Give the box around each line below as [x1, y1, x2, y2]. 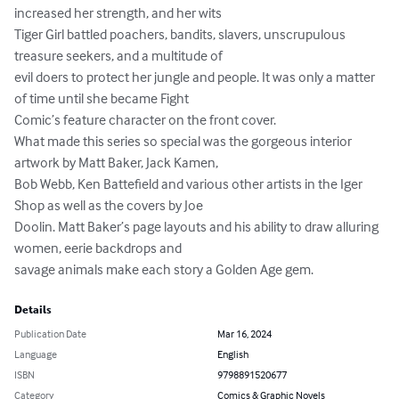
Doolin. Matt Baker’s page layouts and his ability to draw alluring [14, 217, 381, 236]
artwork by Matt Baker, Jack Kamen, [14, 153, 218, 172]
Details [14, 304, 52, 317]
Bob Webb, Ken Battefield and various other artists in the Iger [14, 175, 365, 193]
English [217, 347, 248, 362]
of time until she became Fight [14, 89, 189, 108]
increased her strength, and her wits [14, 4, 222, 22]
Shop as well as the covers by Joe [14, 196, 203, 215]
